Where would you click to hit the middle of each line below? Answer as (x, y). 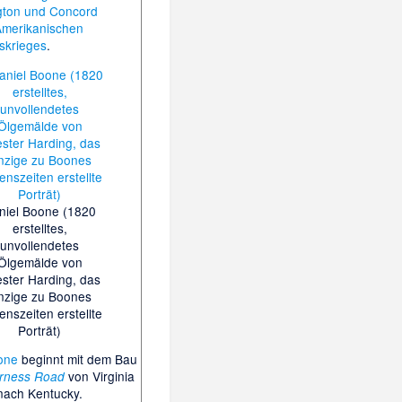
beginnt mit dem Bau (78, 359)
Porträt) (40, 330)
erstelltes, (39, 227)
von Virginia (99, 376)
